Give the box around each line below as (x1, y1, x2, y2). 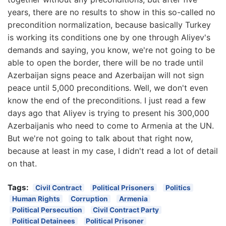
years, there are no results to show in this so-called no (8, 7, 215, 17)
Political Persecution (12, 205, 82, 214)
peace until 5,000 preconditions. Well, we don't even (8, 82, 208, 93)
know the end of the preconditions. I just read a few (8, 95, 206, 105)
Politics (165, 183, 191, 192)
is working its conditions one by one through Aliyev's (8, 32, 210, 42)
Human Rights (12, 194, 60, 203)
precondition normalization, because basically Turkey (8, 19, 211, 30)
